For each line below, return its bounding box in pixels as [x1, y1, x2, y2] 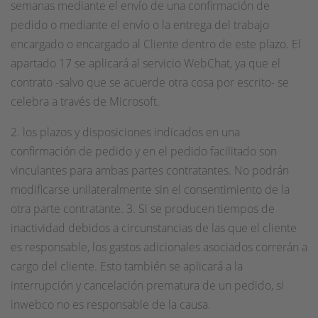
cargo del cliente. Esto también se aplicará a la [11, 258, 243, 274]
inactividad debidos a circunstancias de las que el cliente [11, 220, 297, 236]
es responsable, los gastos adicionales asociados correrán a [11, 239, 307, 255]
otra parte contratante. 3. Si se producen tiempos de [11, 201, 275, 216]
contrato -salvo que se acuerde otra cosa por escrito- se [11, 75, 289, 90]
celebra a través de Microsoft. [11, 94, 160, 109]
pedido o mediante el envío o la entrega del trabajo [11, 17, 269, 33]
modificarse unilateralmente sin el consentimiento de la [11, 182, 290, 197]
